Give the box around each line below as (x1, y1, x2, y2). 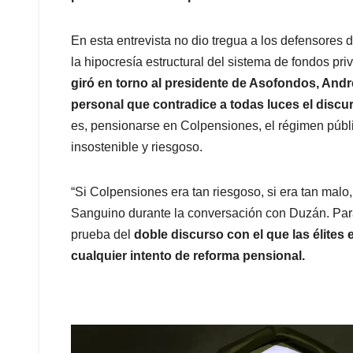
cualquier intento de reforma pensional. (71, 248, 305, 262)
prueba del (71, 227, 134, 241)
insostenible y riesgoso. (71, 139, 203, 154)
